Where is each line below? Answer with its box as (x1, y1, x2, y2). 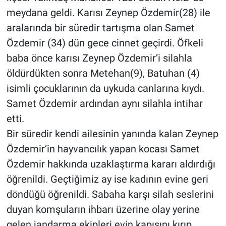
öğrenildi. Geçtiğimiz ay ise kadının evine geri (6, 173, 208, 185)
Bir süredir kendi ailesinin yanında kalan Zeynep (6, 127, 218, 140)
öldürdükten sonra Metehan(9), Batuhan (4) (6, 67, 200, 79)
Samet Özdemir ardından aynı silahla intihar (6, 97, 203, 109)
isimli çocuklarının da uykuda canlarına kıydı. (6, 82, 204, 94)
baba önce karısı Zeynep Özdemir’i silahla (6, 51, 192, 64)
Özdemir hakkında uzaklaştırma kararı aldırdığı (6, 157, 215, 170)
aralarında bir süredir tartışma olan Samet (6, 21, 195, 34)
